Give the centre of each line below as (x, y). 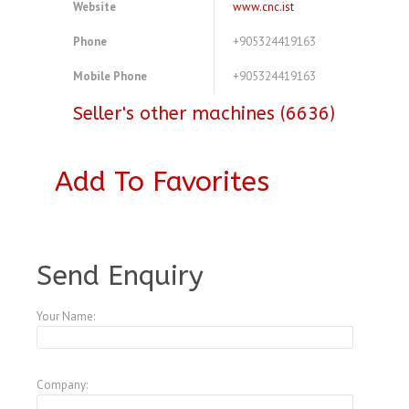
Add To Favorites (162, 182)
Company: (62, 385)
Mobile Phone (110, 77)
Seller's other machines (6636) (204, 114)
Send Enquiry (120, 276)
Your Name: (66, 317)
